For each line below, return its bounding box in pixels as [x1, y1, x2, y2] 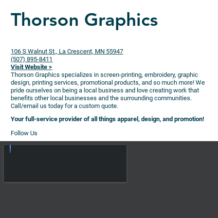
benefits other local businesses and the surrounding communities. [11, 94, 192, 102]
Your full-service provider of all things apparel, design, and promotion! [11, 115, 205, 123]
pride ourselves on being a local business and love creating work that [11, 86, 200, 94]
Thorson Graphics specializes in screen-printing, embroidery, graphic [11, 71, 199, 78]
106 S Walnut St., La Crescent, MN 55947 [11, 47, 124, 55]
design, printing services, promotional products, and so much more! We [11, 78, 205, 86]
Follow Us [11, 129, 38, 137]
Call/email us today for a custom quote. [11, 102, 119, 109]
